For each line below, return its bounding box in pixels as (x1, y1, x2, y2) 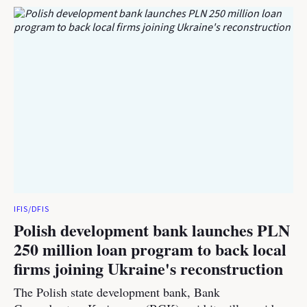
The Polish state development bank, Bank (14, 284, 220, 300)
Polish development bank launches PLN (14, 218, 290, 242)
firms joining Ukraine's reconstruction (14, 256, 283, 280)
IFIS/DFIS (14, 204, 49, 215)
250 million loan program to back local (14, 237, 286, 261)
